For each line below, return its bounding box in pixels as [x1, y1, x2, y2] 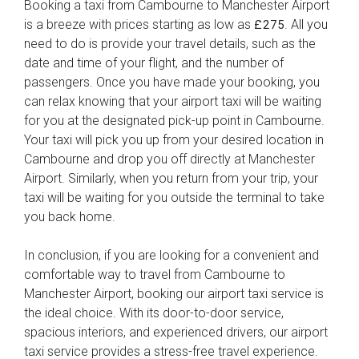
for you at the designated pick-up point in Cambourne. [24, 112, 325, 128]
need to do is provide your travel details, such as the [24, 35, 316, 51]
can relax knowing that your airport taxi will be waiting [24, 93, 321, 109]
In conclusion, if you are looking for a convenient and [24, 247, 319, 263]
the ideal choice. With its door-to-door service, [24, 305, 284, 321]
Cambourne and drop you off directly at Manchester [24, 151, 315, 167]
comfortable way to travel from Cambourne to [24, 266, 285, 282]
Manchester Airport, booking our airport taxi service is [24, 285, 324, 301]
